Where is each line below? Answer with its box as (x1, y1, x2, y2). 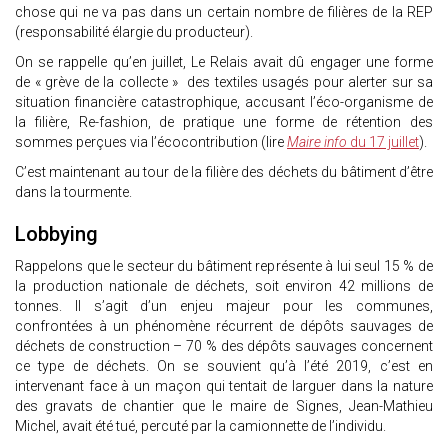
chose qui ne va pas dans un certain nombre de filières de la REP (15, 4, 433, 21)
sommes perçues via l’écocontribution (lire (15, 134, 287, 151)
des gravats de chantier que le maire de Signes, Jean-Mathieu (15, 398, 433, 415)
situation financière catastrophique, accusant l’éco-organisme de (15, 94, 433, 111)
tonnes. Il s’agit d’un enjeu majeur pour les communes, (15, 298, 433, 315)
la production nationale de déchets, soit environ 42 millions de (15, 278, 433, 295)
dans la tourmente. (15, 184, 135, 201)
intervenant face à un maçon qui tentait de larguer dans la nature (15, 378, 433, 395)
